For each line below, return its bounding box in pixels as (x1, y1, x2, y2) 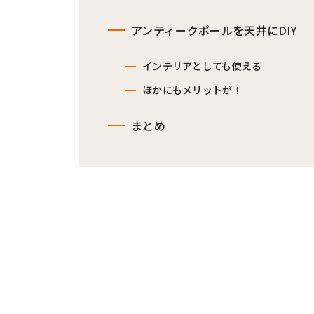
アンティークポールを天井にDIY (131, 22, 297, 39)
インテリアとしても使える (142, 59, 262, 73)
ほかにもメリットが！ (142, 83, 243, 97)
